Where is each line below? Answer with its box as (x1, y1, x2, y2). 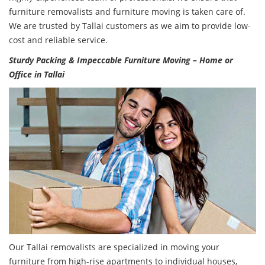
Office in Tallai (9, 69, 64, 80)
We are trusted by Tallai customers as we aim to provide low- (9, 20, 251, 32)
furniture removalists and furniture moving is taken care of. (9, 6, 245, 18)
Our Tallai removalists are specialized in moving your (9, 241, 219, 253)
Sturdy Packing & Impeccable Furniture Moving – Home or (9, 54, 233, 66)
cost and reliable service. (9, 34, 108, 46)
